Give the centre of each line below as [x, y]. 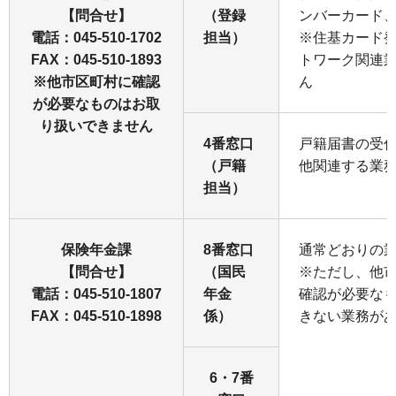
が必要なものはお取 [96, 103]
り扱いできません [96, 126]
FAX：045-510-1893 [96, 59]
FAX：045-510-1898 [96, 316]
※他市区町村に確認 [96, 81]
